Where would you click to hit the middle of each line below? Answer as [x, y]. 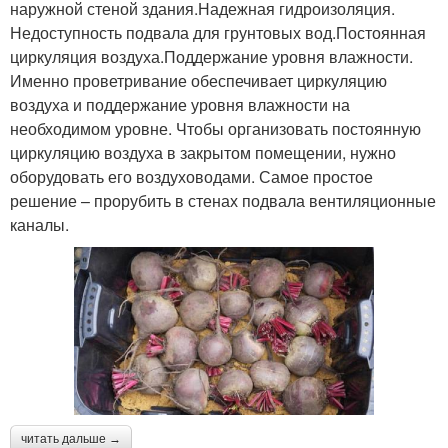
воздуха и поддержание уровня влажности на [180, 104]
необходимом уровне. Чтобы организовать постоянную [215, 128]
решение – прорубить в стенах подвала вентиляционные [223, 200]
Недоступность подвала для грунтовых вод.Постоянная [218, 32]
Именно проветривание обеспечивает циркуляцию [198, 80]
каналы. [39, 224]
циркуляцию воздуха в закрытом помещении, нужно [203, 152]
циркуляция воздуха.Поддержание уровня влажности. [211, 56]
